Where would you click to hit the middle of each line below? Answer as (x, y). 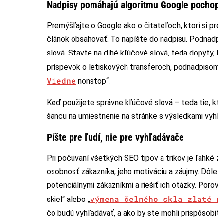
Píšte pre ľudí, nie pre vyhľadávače (115, 137)
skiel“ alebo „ (68, 199)
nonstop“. (93, 81)
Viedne (61, 80)
